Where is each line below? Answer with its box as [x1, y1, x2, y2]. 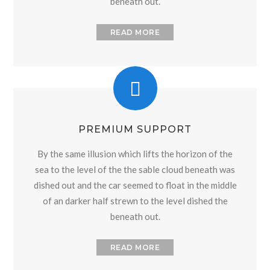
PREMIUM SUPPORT [78, 124, 192, 135]
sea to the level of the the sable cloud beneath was [35, 164, 235, 175]
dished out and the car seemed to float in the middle [33, 180, 237, 190]
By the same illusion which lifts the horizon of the [37, 148, 233, 159]
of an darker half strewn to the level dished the [42, 195, 228, 206]
